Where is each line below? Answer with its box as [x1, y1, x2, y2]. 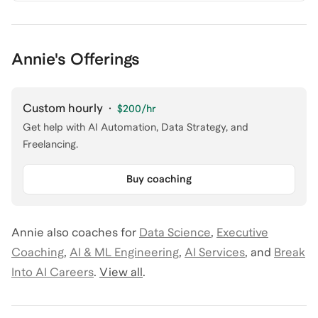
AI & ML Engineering [70, 246, 179, 259]
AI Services [185, 246, 245, 259]
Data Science [139, 226, 211, 239]
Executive [216, 226, 268, 239]
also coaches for [44, 226, 136, 239]
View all [99, 265, 143, 279]
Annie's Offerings [11, 50, 140, 68]
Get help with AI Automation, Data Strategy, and [23, 121, 248, 133]
